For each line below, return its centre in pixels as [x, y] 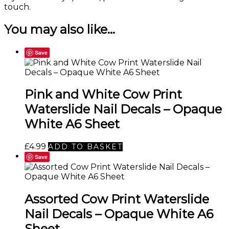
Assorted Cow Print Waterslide [117, 199]
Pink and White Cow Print [103, 95]
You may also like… [60, 29]
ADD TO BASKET [85, 147]
